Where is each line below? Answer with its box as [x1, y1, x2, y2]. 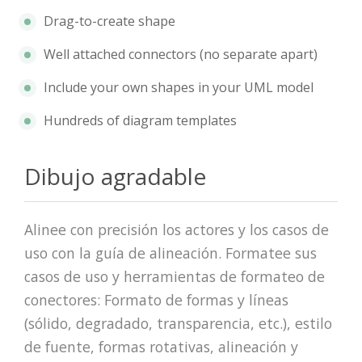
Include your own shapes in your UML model [44, 78, 314, 96]
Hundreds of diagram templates [44, 111, 237, 129]
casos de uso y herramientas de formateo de [24, 266, 325, 286]
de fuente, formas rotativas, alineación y [24, 336, 298, 356]
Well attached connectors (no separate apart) [44, 44, 318, 63]
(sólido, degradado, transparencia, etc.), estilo [24, 313, 332, 333]
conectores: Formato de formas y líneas [24, 289, 288, 309]
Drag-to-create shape [44, 11, 175, 30]
